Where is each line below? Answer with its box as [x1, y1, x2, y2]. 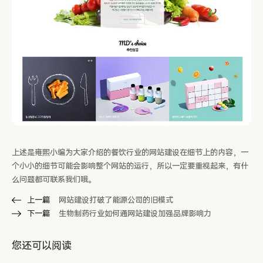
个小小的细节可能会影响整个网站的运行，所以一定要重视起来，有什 [12, 161, 248, 171]
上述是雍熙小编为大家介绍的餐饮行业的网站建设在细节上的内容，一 [12, 147, 248, 158]
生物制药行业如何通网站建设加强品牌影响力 [59, 208, 211, 219]
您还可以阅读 [12, 239, 72, 252]
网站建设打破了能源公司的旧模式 [59, 195, 173, 205]
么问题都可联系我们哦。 [12, 174, 96, 185]
